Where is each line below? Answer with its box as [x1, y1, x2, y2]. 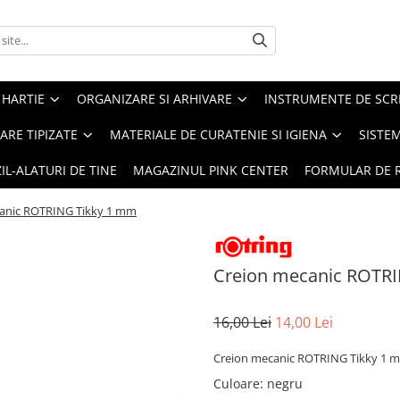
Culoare [213, 374, 260, 392]
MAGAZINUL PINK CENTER [133, 161, 288, 179]
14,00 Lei [275, 312, 333, 332]
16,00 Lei [213, 312, 271, 332]
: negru [260, 374, 303, 392]
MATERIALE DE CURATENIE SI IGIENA [110, 125, 327, 143]
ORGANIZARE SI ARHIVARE [77, 89, 232, 107]
